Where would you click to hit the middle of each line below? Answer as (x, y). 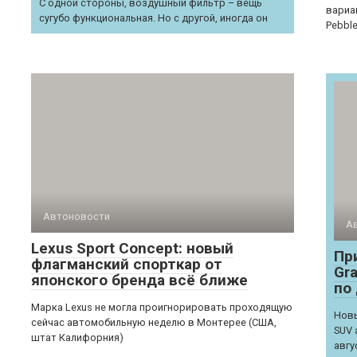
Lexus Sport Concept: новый (132, 248)
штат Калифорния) (77, 337)
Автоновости (76, 216)
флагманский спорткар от (127, 264)
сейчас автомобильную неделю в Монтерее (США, (154, 322)
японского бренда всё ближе (139, 280)
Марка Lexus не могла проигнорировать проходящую (162, 307)
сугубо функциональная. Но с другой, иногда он (153, 18)
